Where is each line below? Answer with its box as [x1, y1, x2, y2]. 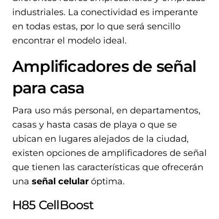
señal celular [31, 176, 89, 187]
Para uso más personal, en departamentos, [12, 105, 200, 116]
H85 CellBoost [12, 197, 94, 213]
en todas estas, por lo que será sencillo [12, 21, 180, 32]
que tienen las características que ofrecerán [12, 162, 203, 173]
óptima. [88, 176, 125, 187]
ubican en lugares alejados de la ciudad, [12, 133, 189, 145]
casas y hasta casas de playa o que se [12, 119, 177, 131]
